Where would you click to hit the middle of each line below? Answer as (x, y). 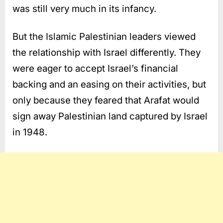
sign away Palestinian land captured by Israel (110, 116)
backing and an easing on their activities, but (109, 84)
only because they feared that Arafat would (106, 100)
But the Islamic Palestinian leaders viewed (104, 36)
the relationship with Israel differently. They (107, 52)
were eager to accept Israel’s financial (95, 68)
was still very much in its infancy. (84, 8)
